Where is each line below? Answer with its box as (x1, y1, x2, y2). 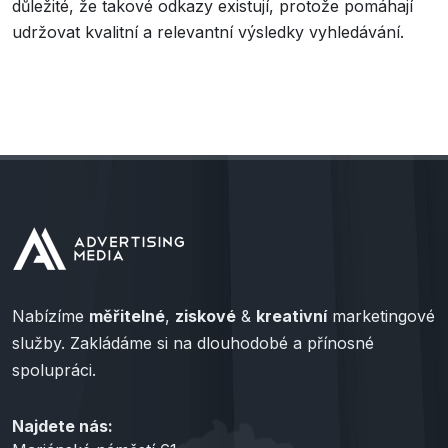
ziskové (175, 306, 236, 326)
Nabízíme (12, 306, 89, 326)
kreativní (256, 306, 327, 326)
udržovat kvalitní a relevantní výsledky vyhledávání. (12, 22, 404, 42)
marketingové (327, 306, 435, 326)
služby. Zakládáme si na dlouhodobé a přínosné (12, 333, 374, 353)
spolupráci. (12, 360, 96, 380)
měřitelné (89, 306, 165, 326)
